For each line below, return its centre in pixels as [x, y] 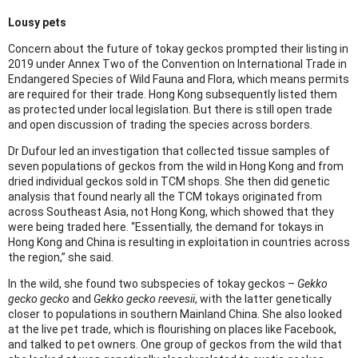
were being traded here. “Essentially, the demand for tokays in [166, 227]
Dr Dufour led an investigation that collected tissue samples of [169, 151]
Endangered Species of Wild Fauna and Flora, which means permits [179, 80]
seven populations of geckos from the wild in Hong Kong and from [176, 167]
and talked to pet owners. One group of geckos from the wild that [175, 345]
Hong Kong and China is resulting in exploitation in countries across [179, 243]
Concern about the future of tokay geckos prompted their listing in [178, 49]
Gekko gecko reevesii [144, 299]
